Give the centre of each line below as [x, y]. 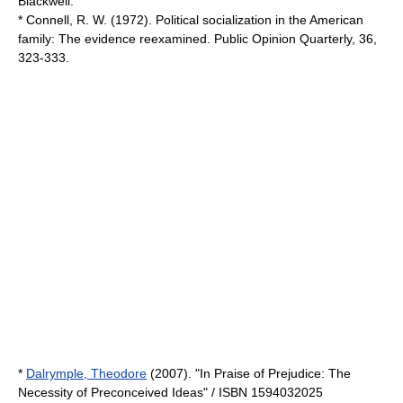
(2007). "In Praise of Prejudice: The [249, 373]
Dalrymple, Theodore [86, 373]
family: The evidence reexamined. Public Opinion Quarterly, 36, [197, 39]
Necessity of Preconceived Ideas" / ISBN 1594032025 [170, 392]
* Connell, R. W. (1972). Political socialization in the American [191, 20]
